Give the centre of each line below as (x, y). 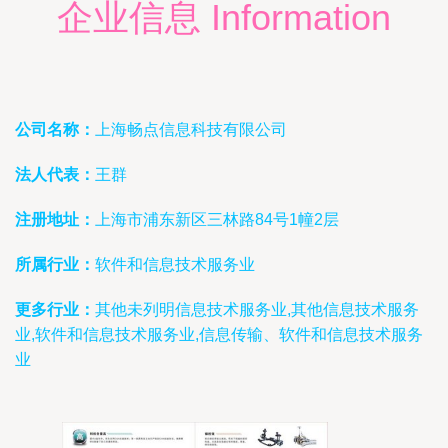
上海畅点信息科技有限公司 (191, 129)
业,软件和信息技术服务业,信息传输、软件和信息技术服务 (219, 334)
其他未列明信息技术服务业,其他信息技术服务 (257, 309)
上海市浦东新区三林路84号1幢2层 (217, 219)
